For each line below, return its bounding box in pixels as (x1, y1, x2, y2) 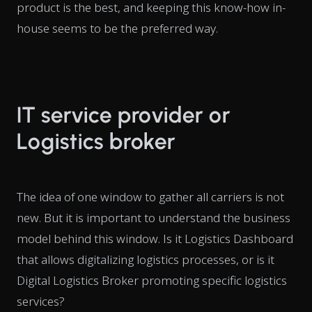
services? (17, 292, 65, 309)
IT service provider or (17, 101, 231, 128)
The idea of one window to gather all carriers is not (17, 188, 284, 205)
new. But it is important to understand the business (17, 209, 290, 226)
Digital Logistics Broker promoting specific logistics (17, 272, 287, 288)
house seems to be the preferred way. (17, 19, 218, 36)
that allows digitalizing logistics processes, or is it (17, 251, 274, 267)
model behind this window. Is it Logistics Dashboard (17, 230, 293, 247)
